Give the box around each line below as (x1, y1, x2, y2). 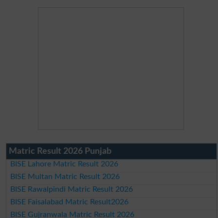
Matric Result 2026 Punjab (8, 146, 111, 156)
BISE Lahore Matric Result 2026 (10, 160, 119, 168)
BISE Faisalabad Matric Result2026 (10, 198, 129, 206)
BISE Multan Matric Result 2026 (10, 172, 120, 181)
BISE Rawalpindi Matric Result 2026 (10, 185, 133, 193)
